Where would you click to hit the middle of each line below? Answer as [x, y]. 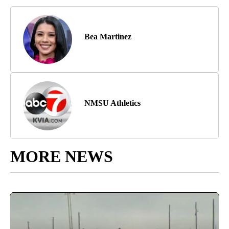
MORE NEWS [62, 157]
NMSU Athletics [112, 103]
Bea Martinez [108, 37]
